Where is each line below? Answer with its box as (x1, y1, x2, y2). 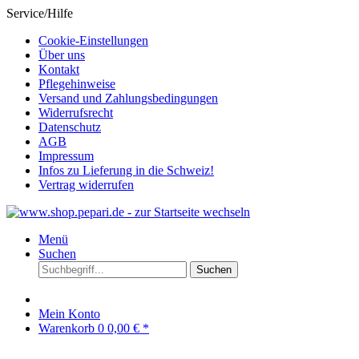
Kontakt (38, 63, 79, 76)
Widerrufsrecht (38, 106, 113, 119)
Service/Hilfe (6, 6, 73, 20)
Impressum (38, 149, 94, 163)
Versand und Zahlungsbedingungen (38, 91, 218, 105)
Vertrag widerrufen (38, 178, 134, 192)
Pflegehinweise (38, 77, 115, 91)
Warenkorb (38, 321, 98, 335)
